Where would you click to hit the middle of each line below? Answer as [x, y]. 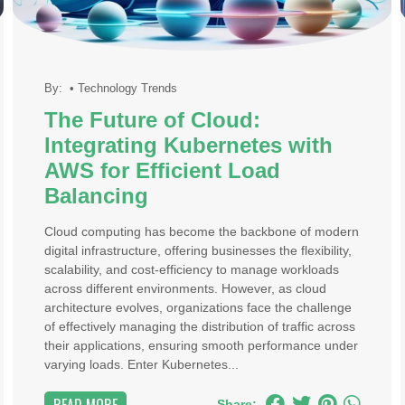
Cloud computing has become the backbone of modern [201, 231]
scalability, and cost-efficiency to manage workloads [191, 269]
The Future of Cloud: [152, 120]
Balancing [96, 196]
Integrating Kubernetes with [188, 146]
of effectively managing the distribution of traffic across [199, 326]
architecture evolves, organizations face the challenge [198, 307]
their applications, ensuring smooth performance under [201, 345]
